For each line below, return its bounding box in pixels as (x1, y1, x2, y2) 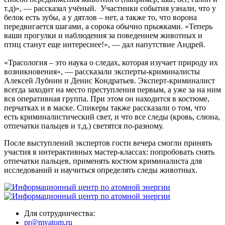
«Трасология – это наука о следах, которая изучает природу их (4, 58, 218, 67)
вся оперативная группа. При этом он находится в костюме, (4, 94, 209, 103)
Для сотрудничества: (24, 208, 95, 217)
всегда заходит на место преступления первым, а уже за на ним (4, 85, 221, 94)
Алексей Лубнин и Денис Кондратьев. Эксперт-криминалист (4, 76, 215, 85)
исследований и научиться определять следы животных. (4, 165, 197, 174)
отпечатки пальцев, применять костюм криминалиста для (4, 156, 202, 165)
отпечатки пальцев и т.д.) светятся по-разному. (4, 121, 164, 130)
